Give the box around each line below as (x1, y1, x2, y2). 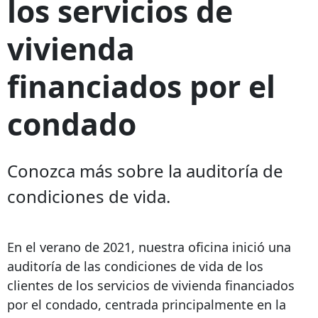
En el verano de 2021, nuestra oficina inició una (7, 238, 291, 256)
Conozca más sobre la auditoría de (7, 159, 283, 183)
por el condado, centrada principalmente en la (7, 296, 286, 314)
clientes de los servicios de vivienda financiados (7, 277, 295, 295)
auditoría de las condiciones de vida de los (7, 258, 263, 275)
